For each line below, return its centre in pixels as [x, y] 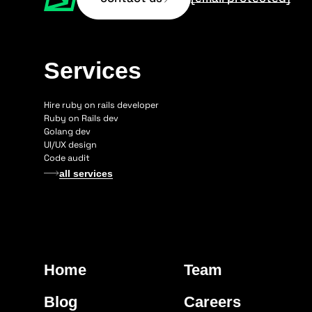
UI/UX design [70, 145]
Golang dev [67, 131]
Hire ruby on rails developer [101, 105]
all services [86, 174]
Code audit [67, 158]
